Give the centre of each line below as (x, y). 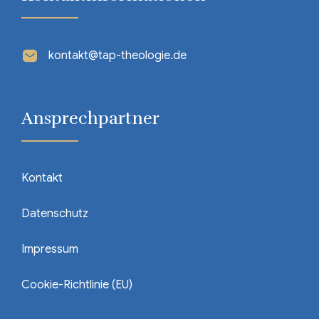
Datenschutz (55, 214)
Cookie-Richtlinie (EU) (77, 285)
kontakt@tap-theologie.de (117, 56)
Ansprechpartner (90, 118)
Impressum (50, 249)
